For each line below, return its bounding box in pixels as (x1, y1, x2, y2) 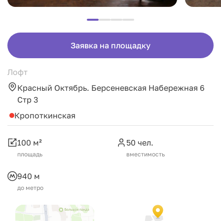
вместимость (126, 150, 165, 158)
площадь (17, 150, 42, 158)
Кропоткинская (14, 110, 75, 120)
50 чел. (126, 138, 153, 147)
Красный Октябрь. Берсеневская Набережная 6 (17, 83, 205, 93)
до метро (17, 184, 43, 191)
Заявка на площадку (71, 40, 150, 50)
